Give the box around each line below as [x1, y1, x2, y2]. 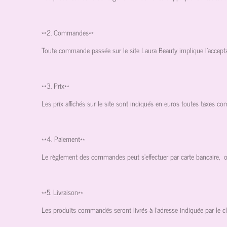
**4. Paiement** [42, 132, 85, 144]
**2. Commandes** [42, 26, 94, 38]
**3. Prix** [42, 79, 69, 91]
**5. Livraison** [42, 185, 83, 198]
